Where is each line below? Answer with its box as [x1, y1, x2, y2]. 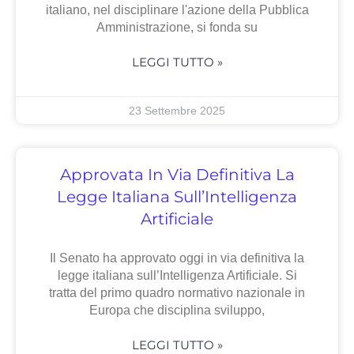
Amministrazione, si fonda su [96, 21, 258, 35]
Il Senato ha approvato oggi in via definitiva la [50, 251, 304, 265]
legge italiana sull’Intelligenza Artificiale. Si [57, 269, 297, 283]
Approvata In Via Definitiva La [59, 165, 295, 185]
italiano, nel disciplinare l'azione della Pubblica [45, 3, 309, 17]
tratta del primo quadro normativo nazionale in [49, 286, 305, 300]
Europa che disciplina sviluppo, [89, 303, 265, 318]
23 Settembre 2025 [129, 104, 225, 118]
